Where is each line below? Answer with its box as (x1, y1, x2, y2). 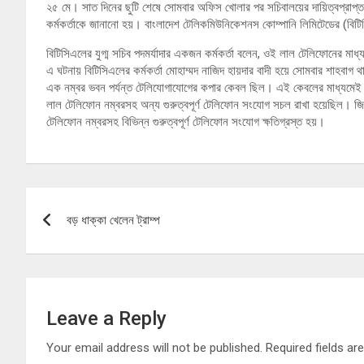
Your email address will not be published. (46, 340, 262, 356)
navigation (25, 221, 146, 253)
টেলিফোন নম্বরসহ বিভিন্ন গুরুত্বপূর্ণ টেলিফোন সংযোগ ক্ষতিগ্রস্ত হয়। (46, 115, 325, 130)
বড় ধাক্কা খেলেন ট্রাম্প (67, 213, 160, 228)
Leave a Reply (46, 307, 167, 331)
